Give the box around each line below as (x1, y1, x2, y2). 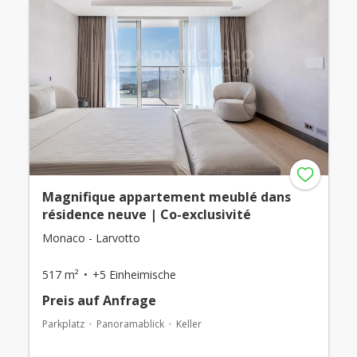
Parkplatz (41, 317, 84, 331)
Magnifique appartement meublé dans (41, 188, 291, 206)
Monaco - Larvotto (41, 230, 140, 245)
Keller (175, 317, 202, 331)
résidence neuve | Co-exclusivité (41, 206, 251, 223)
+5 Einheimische (92, 267, 176, 282)
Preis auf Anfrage (41, 292, 156, 309)
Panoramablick (96, 317, 164, 331)
